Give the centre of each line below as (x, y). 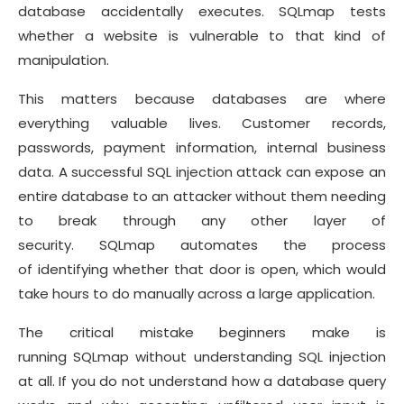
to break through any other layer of (202, 220)
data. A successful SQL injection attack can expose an (202, 171)
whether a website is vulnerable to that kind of (202, 35)
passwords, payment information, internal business (202, 147)
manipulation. (65, 60)
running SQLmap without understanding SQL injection (202, 356)
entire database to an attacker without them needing (202, 196)
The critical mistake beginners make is (202, 332)
